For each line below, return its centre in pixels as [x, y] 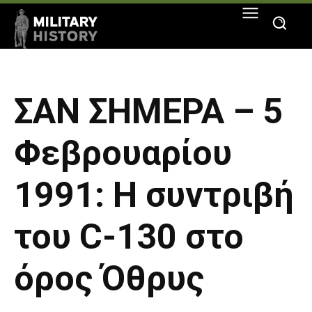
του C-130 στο [129, 237]
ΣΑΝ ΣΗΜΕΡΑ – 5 [148, 112]
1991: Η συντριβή [154, 195]
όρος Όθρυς [109, 279]
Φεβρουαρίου [123, 154]
